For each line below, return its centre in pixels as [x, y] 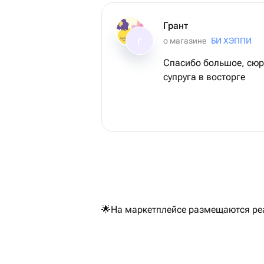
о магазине [185, 41]
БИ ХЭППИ [231, 41]
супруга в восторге [204, 77]
